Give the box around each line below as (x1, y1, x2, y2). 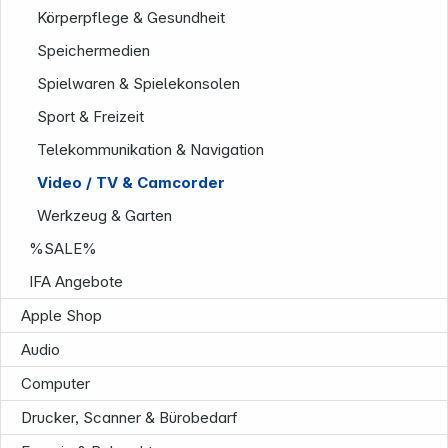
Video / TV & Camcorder (37, 173, 226, 192)
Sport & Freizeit (37, 107, 145, 126)
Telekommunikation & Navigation (37, 140, 265, 159)
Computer (21, 374, 90, 393)
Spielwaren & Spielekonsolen (37, 74, 241, 93)
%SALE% (29, 239, 98, 258)
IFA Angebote (29, 272, 124, 291)
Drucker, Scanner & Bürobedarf (21, 408, 238, 427)
